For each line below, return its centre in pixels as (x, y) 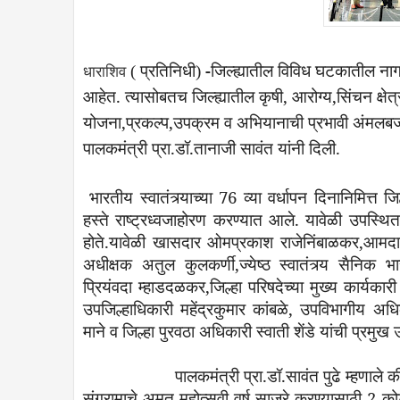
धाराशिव (104, 72)
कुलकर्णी (209, 263)
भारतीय (112, 196)
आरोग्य (312, 96)
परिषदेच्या (275, 286)
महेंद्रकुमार (213, 308)
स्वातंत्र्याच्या (176, 196)
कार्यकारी (370, 286)
